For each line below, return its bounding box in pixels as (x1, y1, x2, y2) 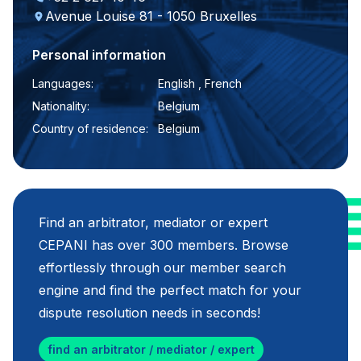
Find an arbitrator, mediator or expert (39, 214, 268, 230)
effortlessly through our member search (39, 259, 286, 276)
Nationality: (32, 99, 89, 113)
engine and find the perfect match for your (39, 282, 301, 298)
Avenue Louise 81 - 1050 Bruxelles (45, 8, 257, 24)
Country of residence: (32, 122, 148, 135)
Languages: (32, 77, 93, 90)
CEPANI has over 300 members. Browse (39, 237, 288, 253)
